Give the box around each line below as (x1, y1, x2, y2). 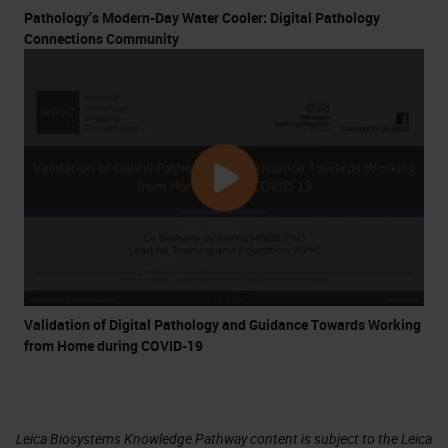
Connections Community (24, 28, 179, 48)
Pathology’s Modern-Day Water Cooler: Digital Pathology (24, 7, 380, 27)
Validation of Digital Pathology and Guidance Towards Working (24, 314, 421, 334)
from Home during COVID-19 (24, 335, 203, 355)
